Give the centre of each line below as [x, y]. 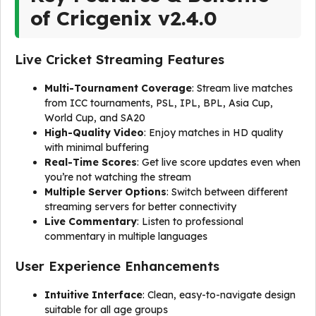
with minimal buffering [97, 147]
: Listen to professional [190, 221]
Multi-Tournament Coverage [118, 88]
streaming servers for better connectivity [140, 207]
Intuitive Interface [93, 295]
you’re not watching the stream [118, 177]
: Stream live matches [242, 88]
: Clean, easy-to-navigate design [219, 295]
